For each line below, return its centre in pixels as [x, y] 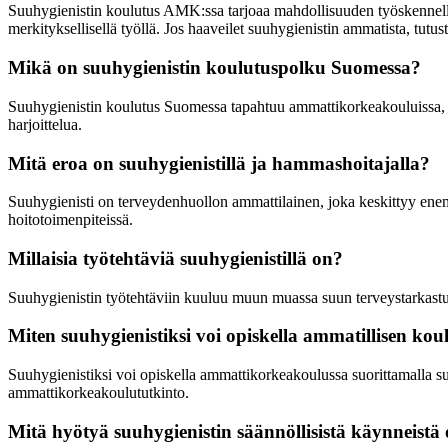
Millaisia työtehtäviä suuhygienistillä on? [175, 258]
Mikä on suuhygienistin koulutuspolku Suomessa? [214, 68]
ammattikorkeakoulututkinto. [98, 393]
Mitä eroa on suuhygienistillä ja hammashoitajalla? [219, 163]
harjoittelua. [45, 124]
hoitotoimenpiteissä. [70, 220]
